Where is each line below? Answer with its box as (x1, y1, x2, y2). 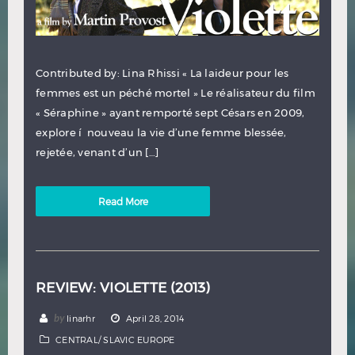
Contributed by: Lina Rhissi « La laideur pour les (36, 67, 289, 80)
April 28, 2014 (125, 313, 185, 324)
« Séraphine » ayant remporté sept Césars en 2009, (36, 106, 305, 120)
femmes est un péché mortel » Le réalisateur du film (36, 86, 315, 100)
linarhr (67, 313, 95, 324)
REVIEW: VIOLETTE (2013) (36, 279, 210, 296)
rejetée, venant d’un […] (36, 146, 158, 159)
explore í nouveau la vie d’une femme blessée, (36, 126, 287, 139)
